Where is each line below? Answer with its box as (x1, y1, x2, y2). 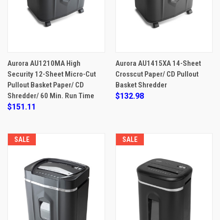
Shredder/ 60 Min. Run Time (7, 91, 94, 100)
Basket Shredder (115, 80, 167, 89)
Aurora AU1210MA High (7, 58, 81, 68)
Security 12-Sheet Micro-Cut (7, 69, 96, 79)
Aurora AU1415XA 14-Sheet (115, 58, 201, 68)
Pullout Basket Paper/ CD (7, 80, 84, 89)
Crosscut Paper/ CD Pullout (115, 69, 198, 79)
